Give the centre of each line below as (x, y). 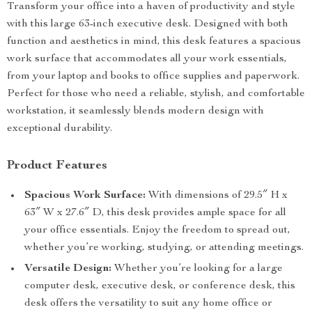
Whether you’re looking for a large (197, 269)
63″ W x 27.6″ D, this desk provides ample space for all (155, 213)
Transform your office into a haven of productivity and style (151, 7)
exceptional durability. (60, 129)
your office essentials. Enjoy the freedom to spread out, (157, 231)
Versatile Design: (68, 269)
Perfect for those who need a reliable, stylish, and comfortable (156, 94)
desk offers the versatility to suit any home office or (148, 304)
